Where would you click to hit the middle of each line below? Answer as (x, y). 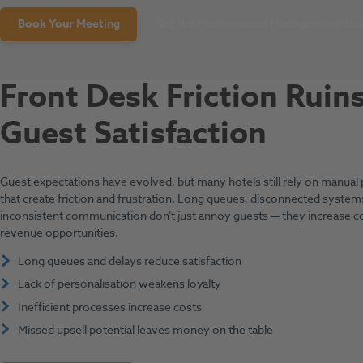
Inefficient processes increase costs (109, 307)
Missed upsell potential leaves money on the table (145, 330)
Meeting (98, 24)
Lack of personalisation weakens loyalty (119, 284)
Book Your (47, 24)
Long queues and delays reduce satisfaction (129, 262)
